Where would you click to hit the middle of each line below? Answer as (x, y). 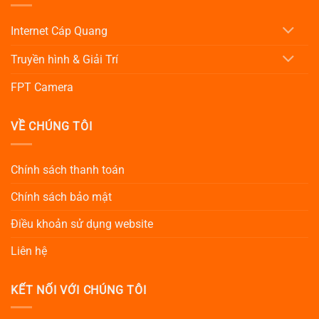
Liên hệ (29, 251)
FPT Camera (42, 88)
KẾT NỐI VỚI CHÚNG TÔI (79, 290)
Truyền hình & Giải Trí (64, 60)
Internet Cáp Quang (59, 31)
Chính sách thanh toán (68, 169)
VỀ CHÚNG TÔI (52, 127)
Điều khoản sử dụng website (82, 224)
